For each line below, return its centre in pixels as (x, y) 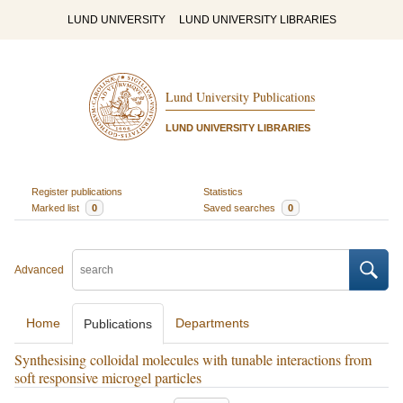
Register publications (76, 191)
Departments (212, 323)
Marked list (56, 207)
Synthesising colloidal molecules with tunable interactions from (193, 359)
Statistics (223, 191)
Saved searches (241, 207)
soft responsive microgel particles (108, 377)
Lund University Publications (240, 97)
